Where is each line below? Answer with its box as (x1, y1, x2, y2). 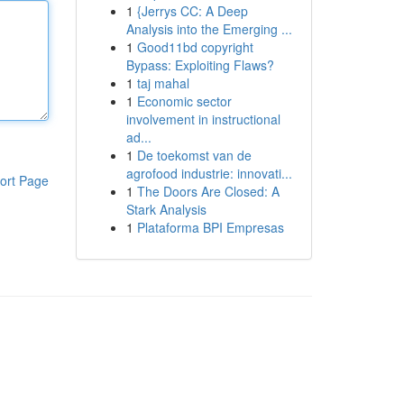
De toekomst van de (136, 146, 252, 164)
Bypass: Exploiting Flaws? (125, 56, 274, 74)
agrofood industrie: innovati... (125, 164, 292, 182)
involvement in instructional (125, 110, 280, 128)
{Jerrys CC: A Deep (136, 2, 248, 20)
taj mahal (136, 74, 189, 92)
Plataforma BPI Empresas (136, 218, 284, 236)
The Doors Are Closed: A (136, 182, 280, 200)
